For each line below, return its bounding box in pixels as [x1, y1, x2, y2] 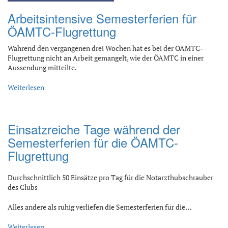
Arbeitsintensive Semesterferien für [8, 9, 196, 27]
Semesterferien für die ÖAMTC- [8, 133, 178, 151]
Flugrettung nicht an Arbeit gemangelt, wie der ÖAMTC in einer [8, 52, 204, 63]
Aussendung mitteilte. [8, 62, 77, 72]
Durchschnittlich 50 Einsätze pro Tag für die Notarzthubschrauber [8, 172, 213, 182]
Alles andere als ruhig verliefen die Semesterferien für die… [8, 202, 191, 212]
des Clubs [8, 182, 38, 192]
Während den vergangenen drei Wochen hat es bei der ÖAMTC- [8, 43, 203, 53]
